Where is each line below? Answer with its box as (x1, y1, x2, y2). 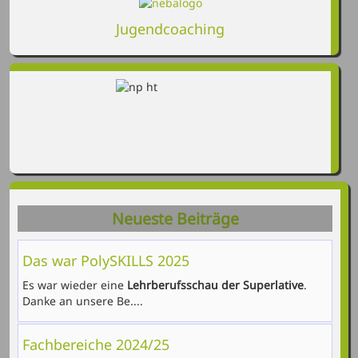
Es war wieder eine (22, 277, 124, 293)
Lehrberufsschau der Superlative (124, 277, 304, 293)
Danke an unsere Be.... (22, 293, 143, 309)
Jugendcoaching (116, 19, 225, 39)
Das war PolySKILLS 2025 (22, 251, 189, 271)
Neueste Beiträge (111, 208, 239, 230)
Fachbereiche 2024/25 (22, 335, 169, 355)
